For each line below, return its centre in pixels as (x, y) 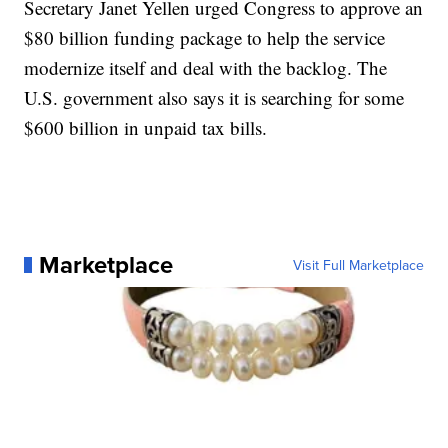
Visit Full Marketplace (358, 264)
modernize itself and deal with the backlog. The (206, 67)
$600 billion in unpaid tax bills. (146, 127)
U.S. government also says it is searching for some (214, 97)
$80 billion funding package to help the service (205, 37)
